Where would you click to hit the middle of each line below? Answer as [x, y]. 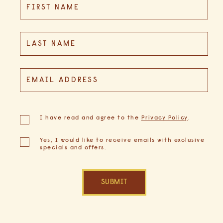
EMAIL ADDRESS [63, 80]
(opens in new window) [50, 111]
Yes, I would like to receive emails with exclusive [122, 141]
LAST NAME [52, 44]
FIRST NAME [53, 7]
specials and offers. [73, 148]
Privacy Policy [165, 118]
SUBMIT [114, 183]
